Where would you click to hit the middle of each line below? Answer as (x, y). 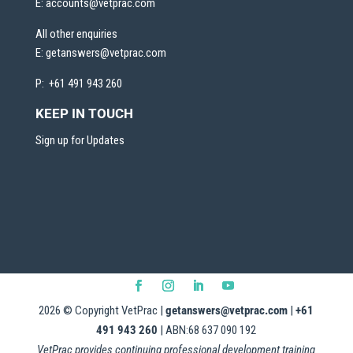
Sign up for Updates (80, 141)
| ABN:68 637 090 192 (207, 331)
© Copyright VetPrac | (113, 311)
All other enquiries (76, 34)
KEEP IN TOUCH (84, 114)
